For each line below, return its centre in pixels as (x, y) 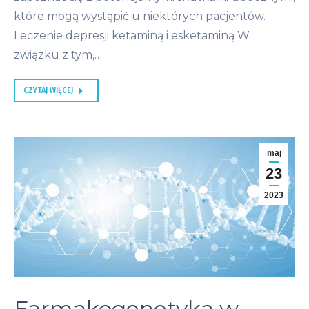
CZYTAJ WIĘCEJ (48, 91)
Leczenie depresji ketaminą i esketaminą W (132, 36)
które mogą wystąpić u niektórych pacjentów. (140, 17)
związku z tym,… (58, 55)
